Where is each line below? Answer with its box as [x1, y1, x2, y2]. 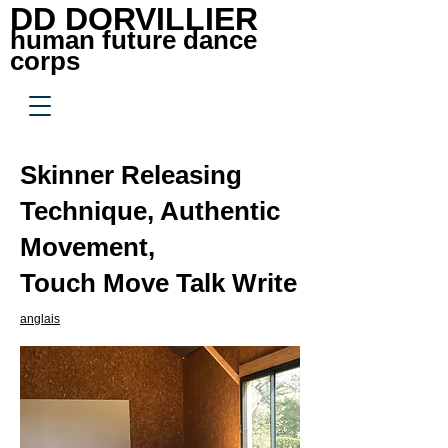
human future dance [10, 25, 257, 55]
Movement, [20, 232, 155, 262]
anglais [20, 312, 60, 326]
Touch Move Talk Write [20, 268, 297, 298]
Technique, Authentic [20, 196, 280, 226]
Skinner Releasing [20, 160, 242, 190]
